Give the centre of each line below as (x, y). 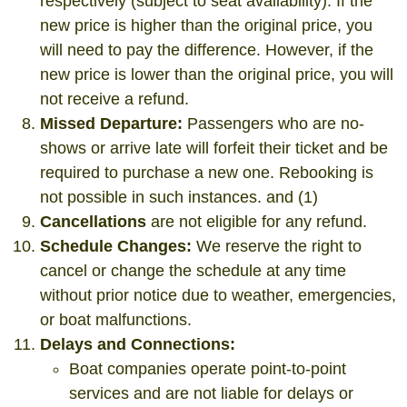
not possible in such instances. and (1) (179, 197)
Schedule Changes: (116, 246)
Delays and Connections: (138, 344)
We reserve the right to (277, 246)
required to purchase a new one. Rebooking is (207, 173)
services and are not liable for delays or (211, 393)
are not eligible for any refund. (257, 222)
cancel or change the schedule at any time (193, 271)
